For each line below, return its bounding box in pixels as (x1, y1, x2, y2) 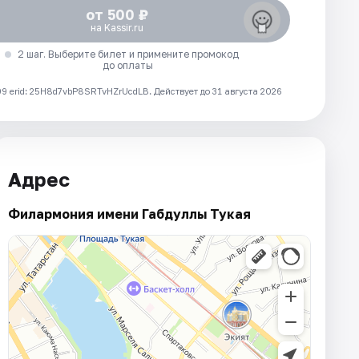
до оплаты (103, 58, 154, 71)
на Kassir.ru (90, 21, 143, 34)
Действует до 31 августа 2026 (154, 85, 282, 96)
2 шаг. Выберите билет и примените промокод (17, 47, 239, 60)
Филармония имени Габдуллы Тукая (8, 206, 251, 223)
